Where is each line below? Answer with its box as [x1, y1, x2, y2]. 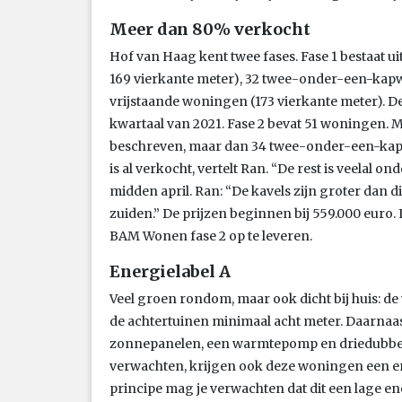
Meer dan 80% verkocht [109, 18, 310, 39]
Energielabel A [109, 260, 231, 282]
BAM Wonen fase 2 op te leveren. [109, 227, 312, 244]
